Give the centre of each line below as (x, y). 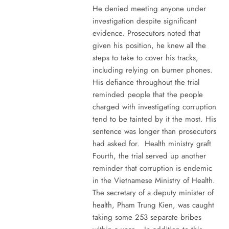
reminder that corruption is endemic (152, 168)
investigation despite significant (144, 21)
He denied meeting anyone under (149, 8)
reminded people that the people (147, 94)
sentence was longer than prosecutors (154, 131)
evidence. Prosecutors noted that (146, 33)
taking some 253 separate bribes (147, 217)
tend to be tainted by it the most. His (154, 119)
